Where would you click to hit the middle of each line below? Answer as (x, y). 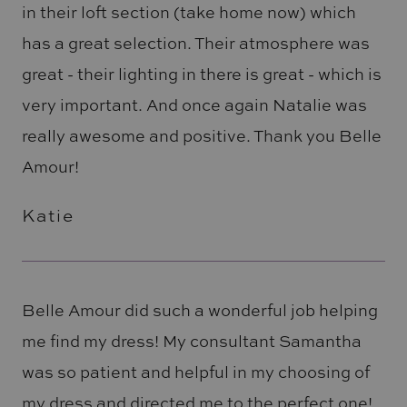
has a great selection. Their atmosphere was (195, 43)
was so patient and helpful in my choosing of (195, 371)
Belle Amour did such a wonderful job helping (199, 309)
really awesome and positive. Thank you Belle (201, 136)
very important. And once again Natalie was (194, 105)
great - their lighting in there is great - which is (201, 74)
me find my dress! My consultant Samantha (191, 340)
